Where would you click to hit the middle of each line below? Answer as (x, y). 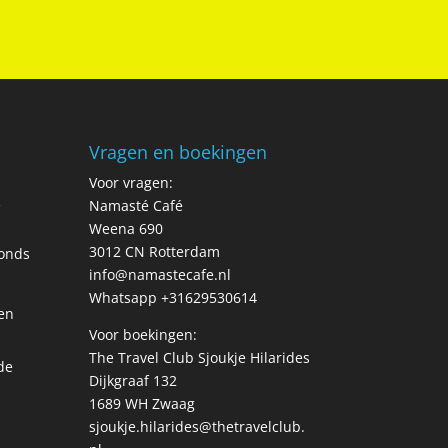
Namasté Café (136, 206)
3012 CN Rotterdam (155, 252)
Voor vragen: (131, 183)
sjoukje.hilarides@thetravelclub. (197, 427)
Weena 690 (126, 229)
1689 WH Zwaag (142, 404)
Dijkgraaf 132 (133, 381)
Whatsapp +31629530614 (173, 298)
